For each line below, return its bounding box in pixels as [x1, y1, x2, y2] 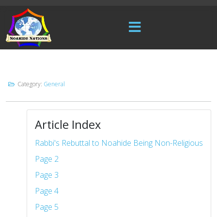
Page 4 [35, 186, 59, 196]
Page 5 [35, 201, 59, 212]
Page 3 [35, 170, 59, 180]
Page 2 [35, 154, 59, 164]
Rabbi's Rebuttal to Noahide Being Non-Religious [35, 138, 203, 148]
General [44, 80, 65, 88]
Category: [16, 80, 44, 88]
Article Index [35, 117, 101, 132]
